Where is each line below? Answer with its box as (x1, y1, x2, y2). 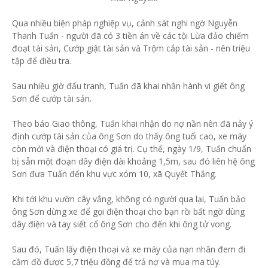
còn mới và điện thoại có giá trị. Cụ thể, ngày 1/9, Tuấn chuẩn (12, 143, 251, 154)
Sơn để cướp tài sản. (12, 93, 92, 104)
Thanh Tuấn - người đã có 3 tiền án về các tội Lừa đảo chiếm (12, 30, 249, 41)
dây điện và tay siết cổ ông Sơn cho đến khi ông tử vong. (12, 218, 232, 230)
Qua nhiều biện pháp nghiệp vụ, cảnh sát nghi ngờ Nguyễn (12, 17, 237, 29)
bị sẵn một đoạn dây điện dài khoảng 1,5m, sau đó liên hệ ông (12, 156, 255, 167)
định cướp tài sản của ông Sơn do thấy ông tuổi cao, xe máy (12, 130, 246, 142)
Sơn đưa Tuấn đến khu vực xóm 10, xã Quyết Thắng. (12, 168, 217, 179)
